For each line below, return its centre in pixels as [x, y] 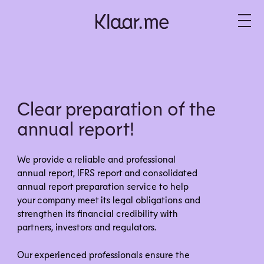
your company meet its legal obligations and [109, 199]
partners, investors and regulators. [87, 227]
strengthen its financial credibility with [98, 213]
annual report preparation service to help [103, 186]
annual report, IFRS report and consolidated [108, 172]
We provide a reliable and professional [97, 159]
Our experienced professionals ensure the [104, 254]
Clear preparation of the [117, 108]
